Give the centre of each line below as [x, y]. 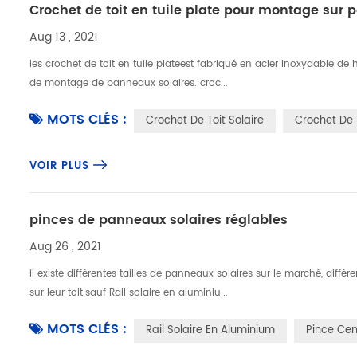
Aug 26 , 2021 [66, 247]
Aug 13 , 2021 [64, 37]
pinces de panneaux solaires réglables [159, 220]
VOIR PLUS [60, 166]
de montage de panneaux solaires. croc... [129, 83]
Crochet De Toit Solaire [205, 121]
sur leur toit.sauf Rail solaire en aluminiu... [129, 293]
